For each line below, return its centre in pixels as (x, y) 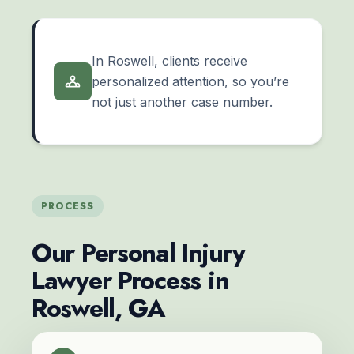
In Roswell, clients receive (169, 61)
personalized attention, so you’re (190, 82)
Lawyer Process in (130, 281)
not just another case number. (182, 102)
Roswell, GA (98, 309)
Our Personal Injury (138, 253)
